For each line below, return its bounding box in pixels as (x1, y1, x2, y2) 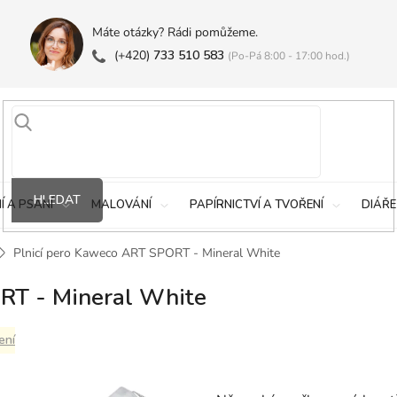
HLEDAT (33, 191, 81, 208)
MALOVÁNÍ (91, 197, 152, 213)
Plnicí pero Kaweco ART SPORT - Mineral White (13, 244, 280, 261)
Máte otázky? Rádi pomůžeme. (91, 24, 258, 41)
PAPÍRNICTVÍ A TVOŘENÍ (190, 197, 323, 213)
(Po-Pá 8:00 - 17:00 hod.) (227, 49, 350, 63)
